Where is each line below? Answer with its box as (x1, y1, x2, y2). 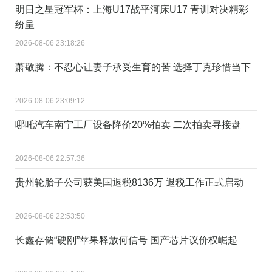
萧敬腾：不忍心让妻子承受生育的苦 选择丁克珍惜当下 (15, 61, 251, 72)
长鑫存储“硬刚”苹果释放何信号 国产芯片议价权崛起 (15, 234, 237, 245)
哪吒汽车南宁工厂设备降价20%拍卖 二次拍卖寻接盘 (15, 119, 241, 130)
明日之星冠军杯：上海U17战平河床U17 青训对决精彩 (15, 4, 248, 15)
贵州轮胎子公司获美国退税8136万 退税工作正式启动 (15, 177, 243, 188)
